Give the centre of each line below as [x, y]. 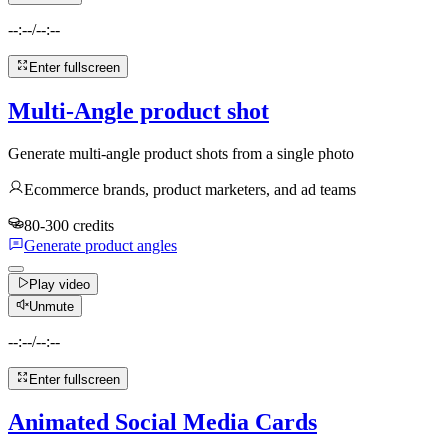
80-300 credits [69, 225]
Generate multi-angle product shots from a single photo [181, 153]
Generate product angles [100, 245]
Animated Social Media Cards [162, 422]
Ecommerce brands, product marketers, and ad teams [190, 189]
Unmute [52, 307]
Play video [60, 284]
